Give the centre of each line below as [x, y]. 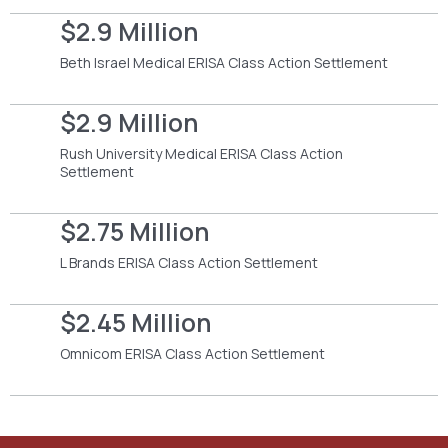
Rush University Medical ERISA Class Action [201, 153]
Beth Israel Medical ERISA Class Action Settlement [224, 62]
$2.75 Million [135, 231]
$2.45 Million [136, 322]
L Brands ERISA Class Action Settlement [189, 262]
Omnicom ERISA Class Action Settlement [192, 353]
